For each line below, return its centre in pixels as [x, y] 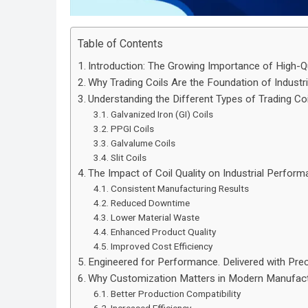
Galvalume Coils [143, 143]
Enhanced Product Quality [163, 232]
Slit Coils [128, 158]
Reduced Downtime [150, 203]
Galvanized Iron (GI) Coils [162, 114]
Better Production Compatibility [175, 294]
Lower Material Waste [155, 218]
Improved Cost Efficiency [161, 246]
